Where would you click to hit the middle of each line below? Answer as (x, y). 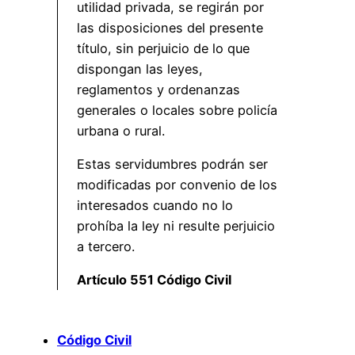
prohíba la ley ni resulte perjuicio (176, 225)
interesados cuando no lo (155, 205)
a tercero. (106, 246)
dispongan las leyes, (140, 69)
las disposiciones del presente (170, 27)
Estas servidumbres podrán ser (172, 164)
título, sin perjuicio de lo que (163, 48)
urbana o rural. (121, 130)
